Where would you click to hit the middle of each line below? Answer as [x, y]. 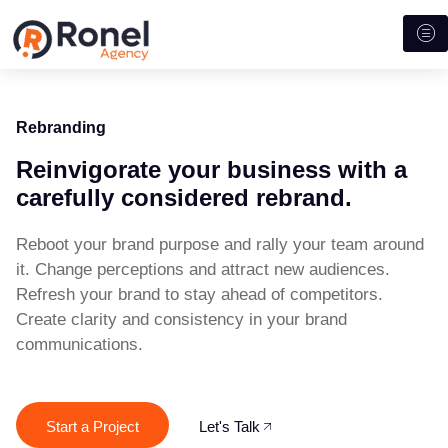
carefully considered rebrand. [184, 197]
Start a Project [92, 427]
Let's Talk [229, 427]
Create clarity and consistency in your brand [181, 319]
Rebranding [61, 127]
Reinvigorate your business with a [211, 169]
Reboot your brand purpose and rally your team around [220, 244]
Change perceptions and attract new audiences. [212, 269]
